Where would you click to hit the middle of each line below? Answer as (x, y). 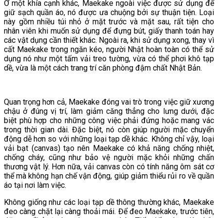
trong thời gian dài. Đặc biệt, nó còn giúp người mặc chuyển (109, 129)
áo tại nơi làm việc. (35, 185)
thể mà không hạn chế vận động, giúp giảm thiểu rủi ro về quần (109, 176)
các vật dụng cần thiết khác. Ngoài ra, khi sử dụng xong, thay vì (109, 40)
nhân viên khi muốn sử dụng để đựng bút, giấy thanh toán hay (109, 31)
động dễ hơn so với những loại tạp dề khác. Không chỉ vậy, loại (109, 139)
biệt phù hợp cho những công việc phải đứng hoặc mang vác (109, 120)
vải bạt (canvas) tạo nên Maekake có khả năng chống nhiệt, (109, 148)
